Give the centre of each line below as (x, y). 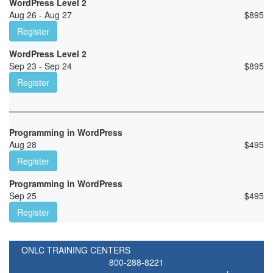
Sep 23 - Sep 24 (41, 66)
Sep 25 (23, 196)
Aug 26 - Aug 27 (41, 15)
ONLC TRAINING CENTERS (76, 250)
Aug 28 (23, 145)
